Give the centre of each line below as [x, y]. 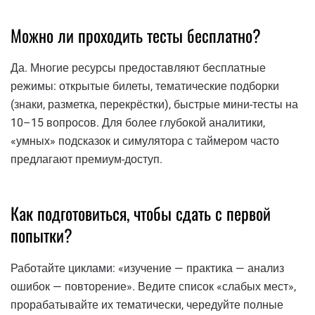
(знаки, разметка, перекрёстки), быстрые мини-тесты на [154, 105]
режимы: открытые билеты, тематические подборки [145, 86]
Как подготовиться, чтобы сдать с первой [141, 213]
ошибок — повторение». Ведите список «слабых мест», [153, 286]
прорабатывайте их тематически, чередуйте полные [147, 304]
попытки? [41, 235]
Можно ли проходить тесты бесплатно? [136, 35]
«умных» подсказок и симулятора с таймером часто [145, 141]
